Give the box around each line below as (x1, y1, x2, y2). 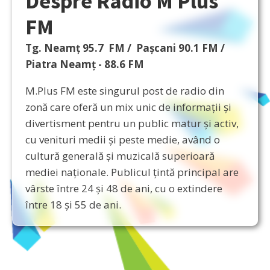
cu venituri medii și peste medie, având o (25, 132, 220, 146)
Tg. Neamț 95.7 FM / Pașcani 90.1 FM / (25, 40, 225, 55)
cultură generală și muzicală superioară (25, 148, 215, 163)
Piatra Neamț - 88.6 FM (25, 57, 144, 71)
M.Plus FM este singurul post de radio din (25, 83, 224, 98)
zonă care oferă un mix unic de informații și (25, 99, 231, 114)
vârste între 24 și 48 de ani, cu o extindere (25, 181, 222, 195)
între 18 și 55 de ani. (25, 197, 121, 212)
